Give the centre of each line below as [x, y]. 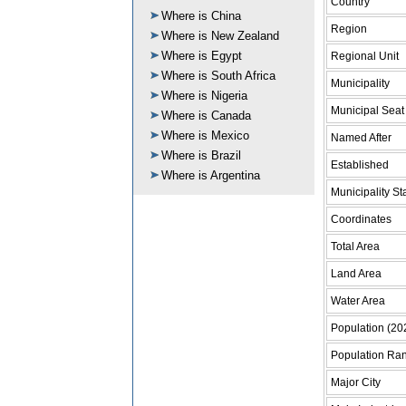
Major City [356, 382]
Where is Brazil [201, 155]
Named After [361, 137]
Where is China [201, 16]
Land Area [356, 273]
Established [360, 164]
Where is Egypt [202, 56]
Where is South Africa [218, 76]
